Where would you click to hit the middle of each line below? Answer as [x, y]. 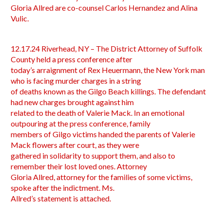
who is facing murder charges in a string [76, 81]
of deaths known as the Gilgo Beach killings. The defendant [109, 91]
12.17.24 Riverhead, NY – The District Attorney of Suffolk [107, 48]
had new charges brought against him [73, 102]
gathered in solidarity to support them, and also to [93, 155]
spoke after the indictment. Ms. [63, 188]
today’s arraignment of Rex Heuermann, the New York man [108, 70]
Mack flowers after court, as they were [75, 145]
